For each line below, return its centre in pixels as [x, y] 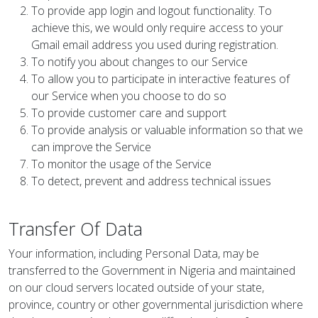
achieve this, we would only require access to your [157, 28]
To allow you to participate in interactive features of [160, 79]
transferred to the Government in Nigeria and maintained [152, 270]
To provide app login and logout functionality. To [152, 11]
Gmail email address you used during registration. [155, 45]
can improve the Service [91, 147]
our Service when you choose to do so [129, 96]
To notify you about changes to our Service [139, 62]
